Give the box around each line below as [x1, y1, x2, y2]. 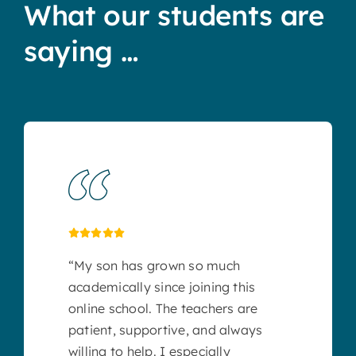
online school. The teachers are [68, 300, 258, 317]
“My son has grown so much [68, 257, 240, 274]
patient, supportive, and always [68, 322, 263, 339]
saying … [23, 33, 139, 69]
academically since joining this [68, 279, 256, 296]
